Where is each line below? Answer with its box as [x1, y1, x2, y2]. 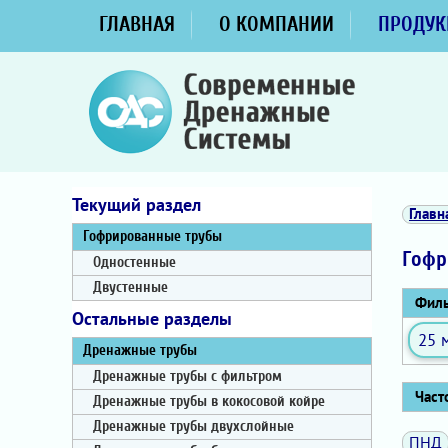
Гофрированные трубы [83, 228, 222, 245]
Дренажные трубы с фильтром [93, 368, 282, 385]
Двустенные [93, 279, 168, 296]
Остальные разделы [72, 307, 232, 330]
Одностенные [93, 254, 176, 271]
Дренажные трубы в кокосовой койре [93, 393, 325, 410]
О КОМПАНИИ [219, 12, 334, 36]
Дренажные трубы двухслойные [93, 418, 294, 435]
